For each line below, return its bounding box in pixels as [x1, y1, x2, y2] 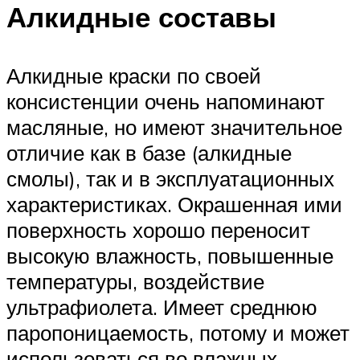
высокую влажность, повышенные [6, 243, 333, 269]
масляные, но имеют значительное [6, 114, 342, 141]
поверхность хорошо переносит [6, 217, 310, 243]
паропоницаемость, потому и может [6, 320, 350, 346]
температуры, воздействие [6, 268, 264, 295]
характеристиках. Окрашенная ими [6, 191, 342, 218]
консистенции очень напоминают [6, 88, 325, 115]
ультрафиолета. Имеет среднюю [6, 294, 317, 321]
